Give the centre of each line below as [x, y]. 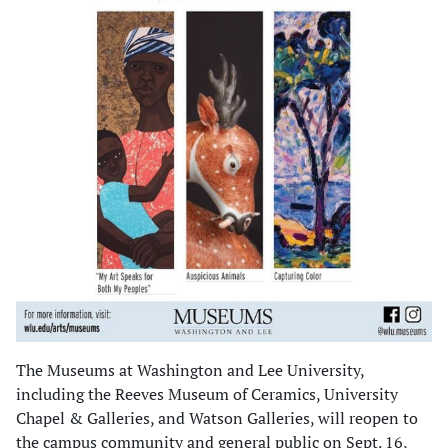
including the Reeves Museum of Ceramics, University [207, 394]
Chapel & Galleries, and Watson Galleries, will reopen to [217, 418]
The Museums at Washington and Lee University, [190, 370]
